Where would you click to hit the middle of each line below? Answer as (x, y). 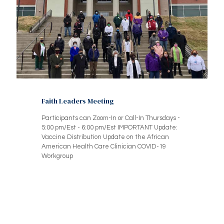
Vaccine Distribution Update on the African (105, 137)
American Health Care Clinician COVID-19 (104, 146)
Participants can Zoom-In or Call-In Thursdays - (111, 118)
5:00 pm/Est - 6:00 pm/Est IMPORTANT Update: (109, 127)
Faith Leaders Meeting (77, 101)
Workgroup (58, 156)
